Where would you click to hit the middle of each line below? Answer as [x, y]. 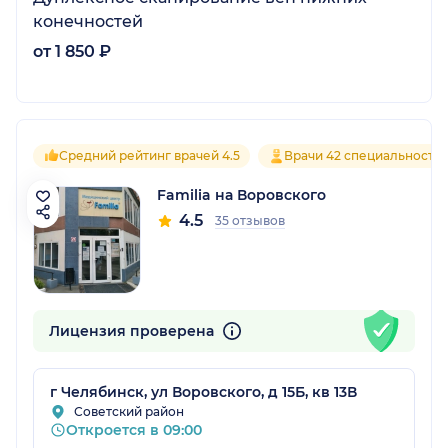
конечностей [88, 21]
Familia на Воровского [241, 194]
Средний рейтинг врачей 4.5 [149, 155]
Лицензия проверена [133, 330]
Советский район [129, 411]
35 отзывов [250, 220]
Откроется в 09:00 [134, 429]
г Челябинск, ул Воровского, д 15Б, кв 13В [203, 391]
